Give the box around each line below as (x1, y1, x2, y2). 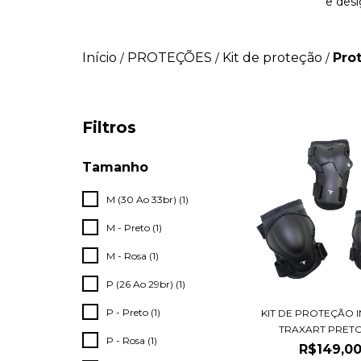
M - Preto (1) (106, 222, 162, 234)
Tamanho (82, 160, 148, 175)
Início (82, 50, 117, 65)
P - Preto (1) (106, 306, 160, 318)
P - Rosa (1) (106, 334, 157, 346)
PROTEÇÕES (127, 50, 212, 65)
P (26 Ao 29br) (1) (106, 278, 185, 290)
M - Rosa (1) (106, 250, 159, 262)
